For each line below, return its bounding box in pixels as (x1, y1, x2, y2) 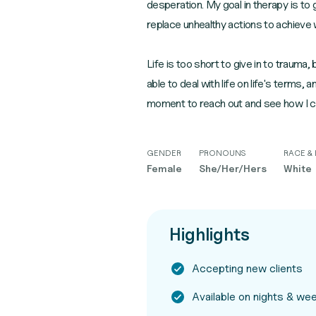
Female (147, 162, 182, 174)
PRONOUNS (199, 147, 245, 158)
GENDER (147, 147, 181, 158)
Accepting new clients (192, 262, 303, 275)
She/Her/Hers (199, 162, 267, 174)
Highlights (169, 224, 250, 245)
